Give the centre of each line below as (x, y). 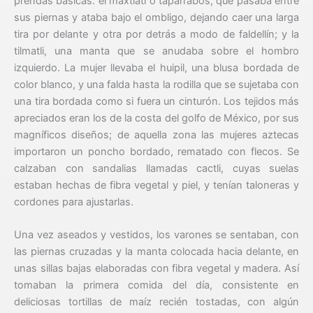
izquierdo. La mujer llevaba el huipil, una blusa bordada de (156, 68)
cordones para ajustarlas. (74, 202)
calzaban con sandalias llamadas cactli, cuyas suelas (156, 169)
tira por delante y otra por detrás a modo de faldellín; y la (156, 35)
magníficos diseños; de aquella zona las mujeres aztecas (156, 135)
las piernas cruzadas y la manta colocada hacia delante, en (156, 252)
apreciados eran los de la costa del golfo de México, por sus (156, 118)
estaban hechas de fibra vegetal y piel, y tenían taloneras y (156, 185)
